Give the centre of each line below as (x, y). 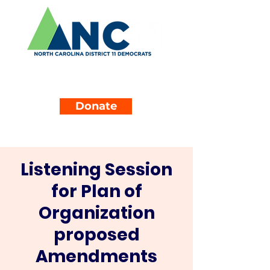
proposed (96, 235)
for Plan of (96, 191)
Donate (96, 106)
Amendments (96, 256)
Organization (96, 213)
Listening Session (96, 170)
